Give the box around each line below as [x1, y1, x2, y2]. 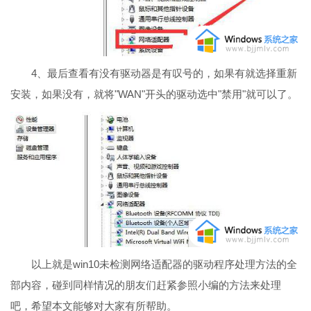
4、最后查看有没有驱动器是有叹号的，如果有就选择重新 [10, 67, 297, 79]
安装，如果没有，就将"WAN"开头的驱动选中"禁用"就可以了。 [10, 87, 298, 100]
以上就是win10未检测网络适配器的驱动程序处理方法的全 [10, 258, 297, 270]
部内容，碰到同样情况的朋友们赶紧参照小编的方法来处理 [10, 278, 281, 291]
